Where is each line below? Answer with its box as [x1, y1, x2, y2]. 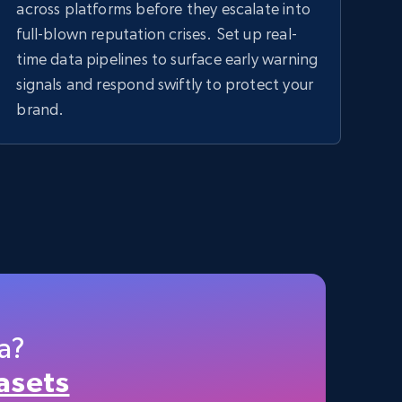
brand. [16, 100, 65, 118]
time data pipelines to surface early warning [16, 49, 319, 68]
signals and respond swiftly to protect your [16, 74, 314, 93]
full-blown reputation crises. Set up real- [16, 24, 297, 43]
